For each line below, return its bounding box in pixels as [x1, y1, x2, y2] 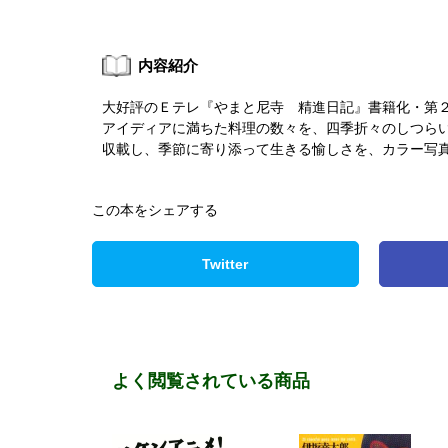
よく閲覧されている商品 [112, 370, 310, 392]
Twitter [202, 256, 249, 273]
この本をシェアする [92, 202, 218, 219]
